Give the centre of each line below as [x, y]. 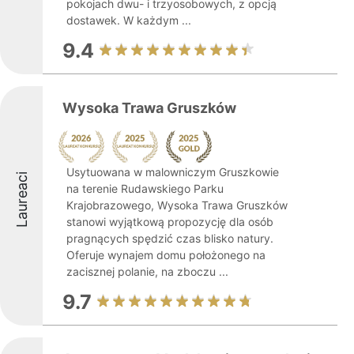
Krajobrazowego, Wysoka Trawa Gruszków [177, 205]
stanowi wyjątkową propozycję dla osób [170, 222]
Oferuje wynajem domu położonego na [166, 255]
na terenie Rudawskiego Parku [145, 188]
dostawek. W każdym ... [129, 20]
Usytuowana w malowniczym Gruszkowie [173, 172]
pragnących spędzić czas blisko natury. [170, 238]
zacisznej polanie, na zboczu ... [147, 271]
